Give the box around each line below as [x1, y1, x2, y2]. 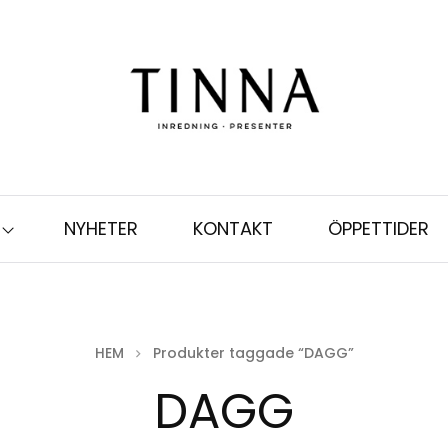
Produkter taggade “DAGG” [152, 343, 354, 363]
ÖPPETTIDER [328, 216, 429, 241]
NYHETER [64, 216, 138, 241]
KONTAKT [193, 216, 273, 241]
